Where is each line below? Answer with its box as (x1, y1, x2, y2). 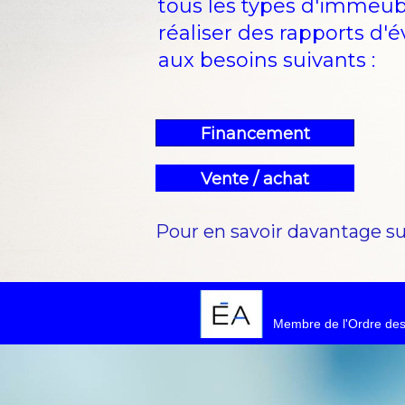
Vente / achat (201, 169, 309, 189)
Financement (200, 124, 310, 144)
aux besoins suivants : (158, 48, 375, 72)
